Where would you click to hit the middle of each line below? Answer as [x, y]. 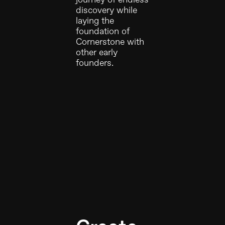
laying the [95, 21]
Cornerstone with [110, 42]
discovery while [107, 10]
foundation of [103, 31]
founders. [95, 63]
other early [97, 52]
